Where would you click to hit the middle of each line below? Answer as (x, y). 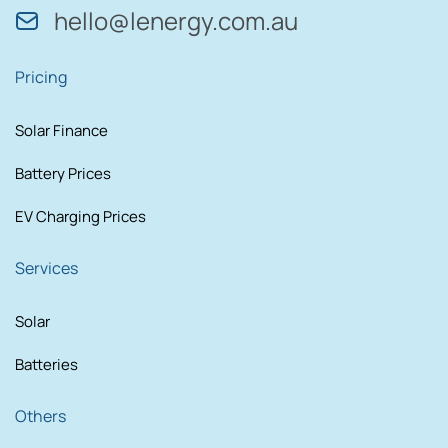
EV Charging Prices (80, 217)
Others (40, 416)
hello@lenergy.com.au (176, 21)
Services (46, 268)
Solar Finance (61, 131)
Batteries (46, 365)
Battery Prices (63, 174)
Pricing (41, 77)
